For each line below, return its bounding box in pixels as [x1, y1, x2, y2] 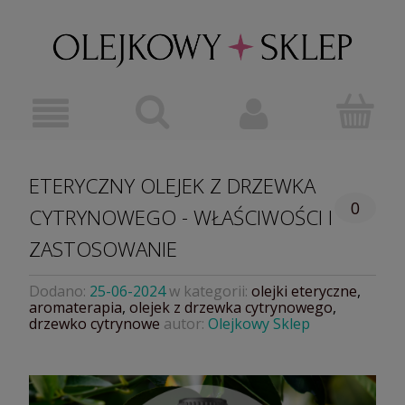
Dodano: [29, 281, 89, 302]
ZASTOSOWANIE [29, 235, 177, 264]
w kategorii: [165, 281, 251, 302]
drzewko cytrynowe [29, 314, 160, 334]
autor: [160, 314, 208, 334]
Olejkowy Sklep [208, 314, 310, 334]
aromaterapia [29, 297, 122, 318]
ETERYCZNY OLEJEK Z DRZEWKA [29, 172, 316, 201]
